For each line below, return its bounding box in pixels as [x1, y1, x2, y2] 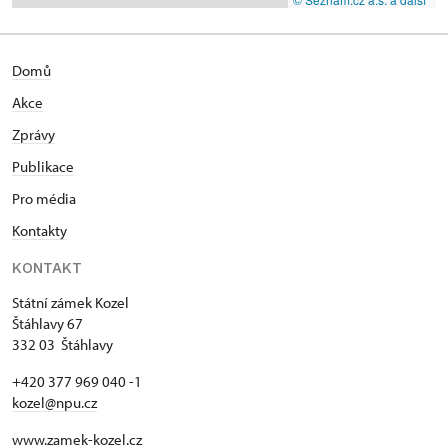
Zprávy [12, 125, 55, 144]
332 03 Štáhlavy [12, 335, 113, 354]
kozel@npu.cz [12, 393, 97, 412]
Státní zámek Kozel [12, 293, 129, 312]
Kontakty [12, 221, 67, 240]
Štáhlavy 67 [12, 314, 83, 333]
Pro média [12, 189, 76, 208]
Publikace [12, 157, 74, 176]
